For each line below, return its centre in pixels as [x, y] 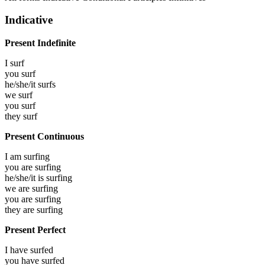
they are [21, 209]
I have [17, 250]
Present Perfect [35, 230]
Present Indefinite [40, 43]
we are [18, 188]
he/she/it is [25, 177]
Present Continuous [44, 136]
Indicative [29, 20]
